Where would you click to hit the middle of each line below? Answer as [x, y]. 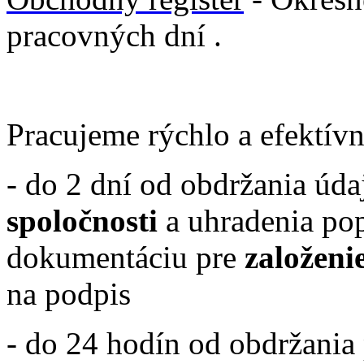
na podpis [69, 293]
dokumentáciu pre [126, 257]
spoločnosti [82, 220]
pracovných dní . [114, 35]
